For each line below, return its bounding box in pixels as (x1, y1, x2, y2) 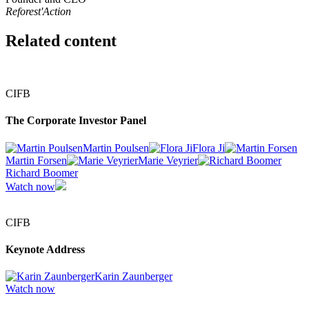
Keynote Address (6, 243, 85, 255)
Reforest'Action (6, 6, 71, 18)
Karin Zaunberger (94, 270, 172, 283)
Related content (6, 32, 117, 50)
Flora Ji (192, 141, 225, 154)
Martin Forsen (6, 154, 67, 166)
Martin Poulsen (83, 141, 149, 154)
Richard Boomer (6, 166, 78, 179)
